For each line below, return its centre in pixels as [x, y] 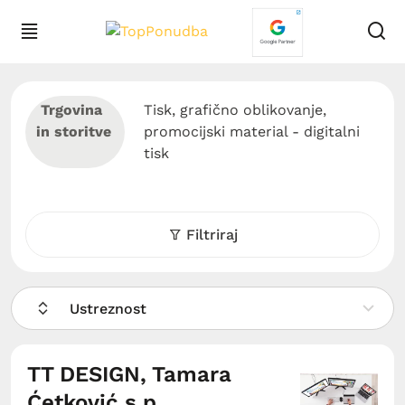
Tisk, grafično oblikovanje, [235, 110]
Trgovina [69, 110]
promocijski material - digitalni [252, 132]
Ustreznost [108, 309]
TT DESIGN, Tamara [129, 374]
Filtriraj [212, 235]
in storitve [74, 132]
